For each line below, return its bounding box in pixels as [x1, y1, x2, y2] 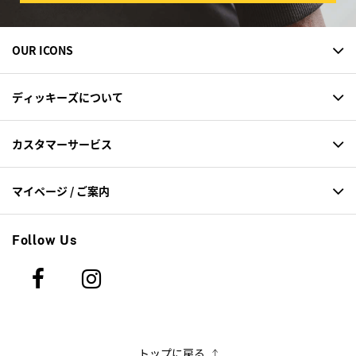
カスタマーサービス [12, 136, 112, 153]
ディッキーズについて [12, 89, 123, 106]
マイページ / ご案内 [12, 183, 110, 199]
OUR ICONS [12, 42, 73, 59]
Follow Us [12, 233, 77, 249]
